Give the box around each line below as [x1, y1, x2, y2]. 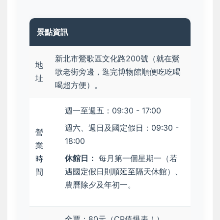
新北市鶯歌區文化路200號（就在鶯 [55, 54, 180, 63]
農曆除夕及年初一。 [65, 180, 136, 190]
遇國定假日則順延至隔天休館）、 [65, 166, 183, 176]
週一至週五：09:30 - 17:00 [65, 106, 161, 115]
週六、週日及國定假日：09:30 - [65, 123, 179, 133]
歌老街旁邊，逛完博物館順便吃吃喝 [55, 67, 181, 77]
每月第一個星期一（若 [96, 153, 177, 163]
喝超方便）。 [55, 80, 102, 90]
